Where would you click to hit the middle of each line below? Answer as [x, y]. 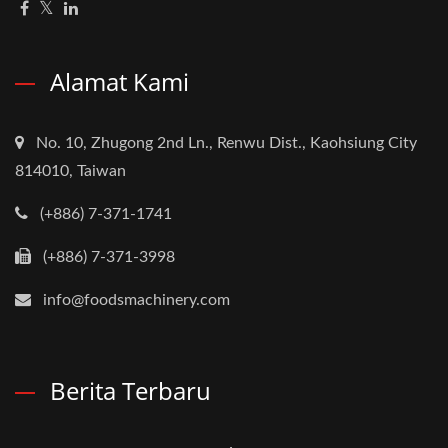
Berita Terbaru [130, 390]
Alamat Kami [119, 81]
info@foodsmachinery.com [136, 300]
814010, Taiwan [70, 171]
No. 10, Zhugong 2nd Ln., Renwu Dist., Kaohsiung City [226, 143]
